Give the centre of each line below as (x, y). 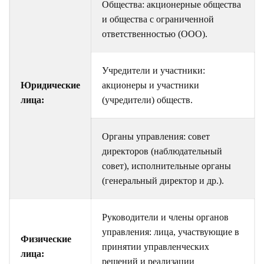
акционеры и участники (151, 85)
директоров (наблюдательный (162, 151)
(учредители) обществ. (147, 100)
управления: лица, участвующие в (171, 232)
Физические (46, 239)
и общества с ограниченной (158, 19)
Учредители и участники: (154, 70)
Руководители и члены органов (165, 217)
